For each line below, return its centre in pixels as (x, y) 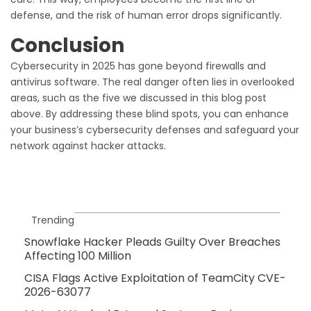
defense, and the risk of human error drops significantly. (146, 15)
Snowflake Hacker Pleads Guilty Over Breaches (152, 242)
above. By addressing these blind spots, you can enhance (150, 114)
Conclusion (67, 45)
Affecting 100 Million (78, 255)
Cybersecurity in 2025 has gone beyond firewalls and (138, 66)
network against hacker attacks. (88, 145)
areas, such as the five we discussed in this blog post (138, 98)
